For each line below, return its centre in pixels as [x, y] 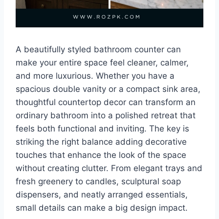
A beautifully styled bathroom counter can [98, 50]
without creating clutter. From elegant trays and [109, 168]
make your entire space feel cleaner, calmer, [102, 63]
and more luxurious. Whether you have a [95, 76]
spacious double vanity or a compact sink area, [108, 89]
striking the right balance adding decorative [101, 142]
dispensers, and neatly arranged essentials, [102, 195]
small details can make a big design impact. [102, 208]
